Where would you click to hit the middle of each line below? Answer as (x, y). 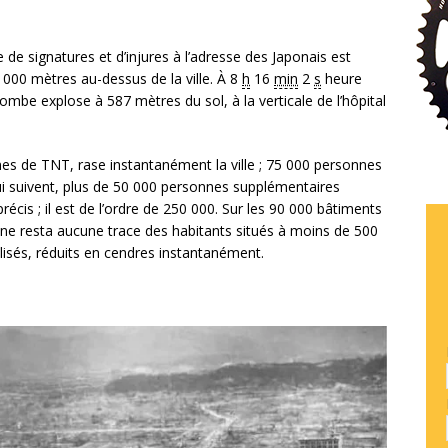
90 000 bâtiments (325, 209)
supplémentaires (284, 187)
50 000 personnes (171, 187)
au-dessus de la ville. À (153, 79)
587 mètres (144, 101)
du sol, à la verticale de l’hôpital (283, 101)
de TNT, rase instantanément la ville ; (141, 165)
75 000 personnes (324, 165)
